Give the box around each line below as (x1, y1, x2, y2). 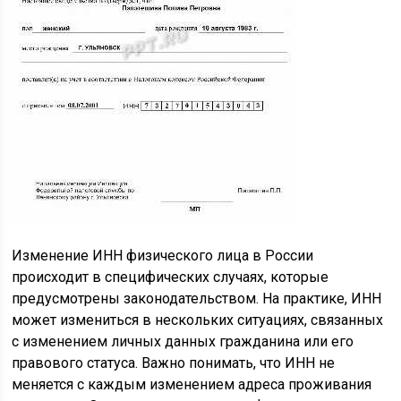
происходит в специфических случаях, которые (12, 268, 329, 286)
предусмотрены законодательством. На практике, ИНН (12, 289, 382, 307)
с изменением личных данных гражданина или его (12, 332, 354, 350)
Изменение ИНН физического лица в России (12, 246, 314, 264)
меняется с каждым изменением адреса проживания (12, 375, 372, 393)
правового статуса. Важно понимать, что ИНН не (12, 354, 336, 371)
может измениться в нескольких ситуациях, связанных (12, 311, 384, 328)
